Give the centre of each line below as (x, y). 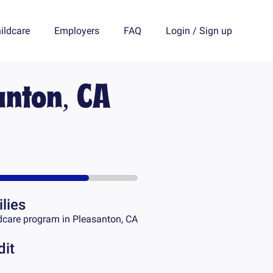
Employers (76, 30)
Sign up (215, 30)
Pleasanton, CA (105, 219)
